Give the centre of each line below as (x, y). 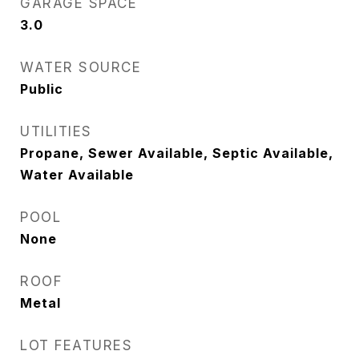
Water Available (77, 175)
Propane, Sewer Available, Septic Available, (177, 153)
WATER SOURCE (81, 67)
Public (42, 89)
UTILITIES (56, 131)
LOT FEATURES (76, 345)
